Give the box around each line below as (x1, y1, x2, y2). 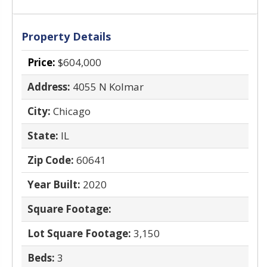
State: (27, 129, 58, 142)
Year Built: (27, 178, 80, 191)
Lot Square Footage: (27, 226, 131, 240)
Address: (27, 80, 70, 94)
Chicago (53, 104, 91, 118)
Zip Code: (27, 153, 74, 167)
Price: (27, 55, 55, 69)
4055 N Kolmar (73, 80, 144, 94)
